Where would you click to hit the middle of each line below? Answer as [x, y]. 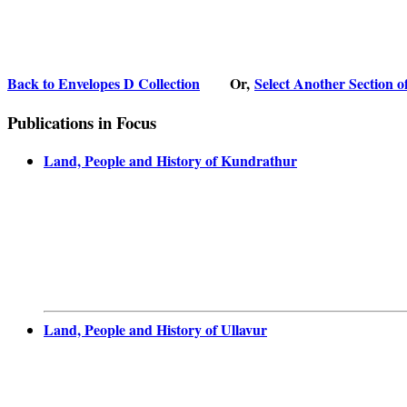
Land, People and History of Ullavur [155, 330]
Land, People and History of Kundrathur [170, 161]
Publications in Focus [82, 122]
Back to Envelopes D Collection [104, 83]
